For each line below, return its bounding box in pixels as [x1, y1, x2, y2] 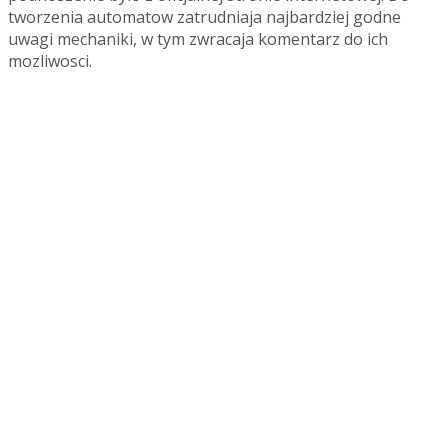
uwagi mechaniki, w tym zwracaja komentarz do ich [8, 27, 388, 50]
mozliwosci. [8, 49, 92, 72]
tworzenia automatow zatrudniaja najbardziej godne [8, 5, 401, 28]
